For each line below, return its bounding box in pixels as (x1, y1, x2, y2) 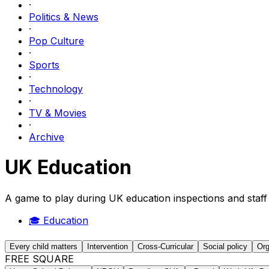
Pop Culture (29, 35, 84, 47)
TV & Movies (29, 107, 86, 119)
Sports (29, 59, 59, 71)
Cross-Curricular (138, 241, 193, 251)
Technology (29, 83, 83, 95)
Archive (29, 131, 64, 143)
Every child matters (10, 241, 77, 251)
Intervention (87, 241, 128, 251)
